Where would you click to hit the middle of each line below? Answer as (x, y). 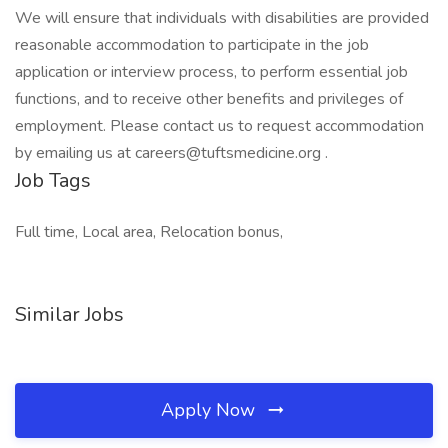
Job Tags (53, 180)
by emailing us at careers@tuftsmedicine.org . (171, 153)
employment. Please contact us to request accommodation (219, 126)
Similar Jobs (69, 314)
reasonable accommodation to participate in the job (192, 45)
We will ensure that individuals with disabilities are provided (222, 18)
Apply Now (210, 410)
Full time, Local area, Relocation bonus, (149, 232)
